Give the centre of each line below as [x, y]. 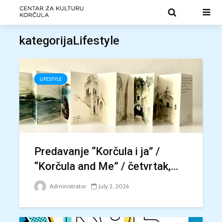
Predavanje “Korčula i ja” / [97, 151]
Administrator [67, 186]
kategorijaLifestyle [69, 41]
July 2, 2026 [114, 186]
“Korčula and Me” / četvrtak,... [106, 166]
